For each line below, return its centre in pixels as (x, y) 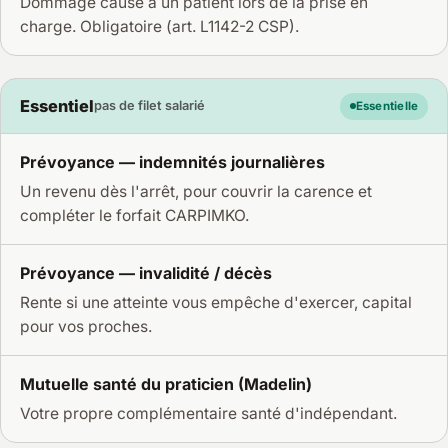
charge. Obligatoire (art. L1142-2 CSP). (160, 26)
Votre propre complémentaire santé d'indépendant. (209, 413)
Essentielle (387, 106)
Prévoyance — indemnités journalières (173, 162)
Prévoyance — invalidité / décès (146, 273)
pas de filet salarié (150, 106)
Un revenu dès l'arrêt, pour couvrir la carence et (196, 192)
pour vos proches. (86, 326)
